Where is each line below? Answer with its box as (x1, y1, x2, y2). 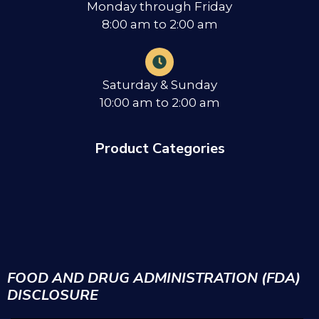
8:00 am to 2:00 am (101, 16, 218, 31)
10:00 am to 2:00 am (99, 95, 220, 110)
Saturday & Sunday (102, 77, 217, 92)
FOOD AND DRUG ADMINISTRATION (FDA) (7, 268, 300, 288)
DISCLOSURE (7, 285, 98, 305)
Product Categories (94, 138, 225, 158)
